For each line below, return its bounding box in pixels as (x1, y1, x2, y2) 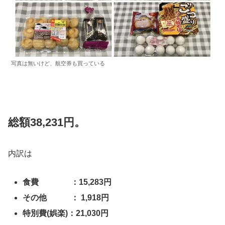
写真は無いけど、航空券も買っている (11, 60, 105, 67)
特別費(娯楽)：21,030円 (23, 208, 109, 217)
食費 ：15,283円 (23, 177, 112, 186)
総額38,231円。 (8, 116, 85, 129)
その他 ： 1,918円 (23, 193, 109, 202)
